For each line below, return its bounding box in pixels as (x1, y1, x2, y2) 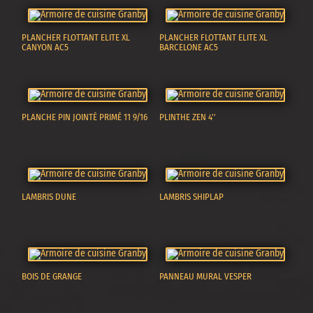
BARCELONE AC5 (159, 42, 219, 53)
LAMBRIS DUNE (22, 191, 77, 203)
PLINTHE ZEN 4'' (159, 112, 217, 123)
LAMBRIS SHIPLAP (159, 191, 224, 203)
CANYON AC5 (22, 42, 69, 53)
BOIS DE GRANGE (22, 271, 82, 282)
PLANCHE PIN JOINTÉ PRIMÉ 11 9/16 (22, 112, 148, 123)
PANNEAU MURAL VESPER (159, 271, 252, 282)
